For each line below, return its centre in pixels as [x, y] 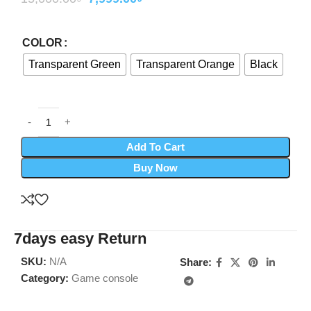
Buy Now [155, 167]
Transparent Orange [185, 64]
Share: [196, 262]
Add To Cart [155, 146]
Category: [45, 278]
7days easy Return [80, 238]
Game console [105, 278]
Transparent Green [75, 64]
